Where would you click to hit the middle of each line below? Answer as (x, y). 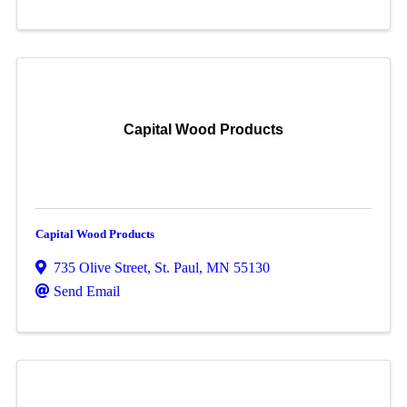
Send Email (86, 291)
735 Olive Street (100, 268)
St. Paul (176, 268)
